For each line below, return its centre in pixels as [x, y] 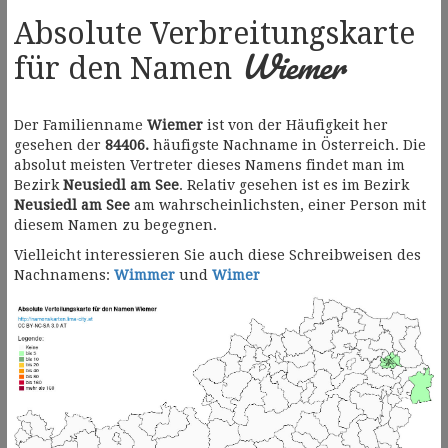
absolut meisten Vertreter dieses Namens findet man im [209, 165]
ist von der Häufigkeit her [295, 125]
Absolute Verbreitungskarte [214, 34]
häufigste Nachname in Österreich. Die [287, 145]
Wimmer [144, 275]
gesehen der [59, 145]
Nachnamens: [64, 275]
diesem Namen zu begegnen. [115, 225]
